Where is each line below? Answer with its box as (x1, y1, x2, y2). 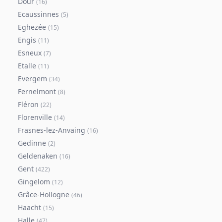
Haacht (18, 203, 41, 212)
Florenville (18, 112, 52, 122)
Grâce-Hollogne (18, 190, 69, 199)
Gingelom (18, 177, 50, 186)
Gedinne (18, 138, 46, 148)
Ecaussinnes (18, 9, 59, 19)
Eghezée (18, 22, 46, 32)
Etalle (18, 61, 36, 70)
